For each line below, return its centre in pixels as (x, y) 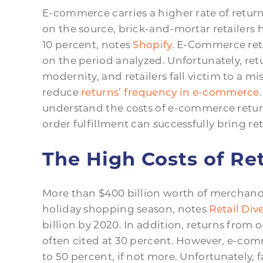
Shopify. (154, 45)
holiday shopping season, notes (126, 209)
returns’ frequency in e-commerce (170, 92)
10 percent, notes (88, 45)
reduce (62, 92)
